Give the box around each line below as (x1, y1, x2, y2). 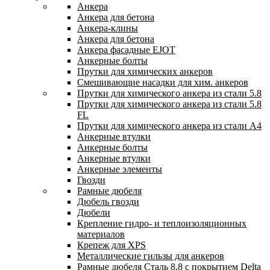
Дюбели (77, 207, 110, 218)
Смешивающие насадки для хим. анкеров (77, 77, 248, 87)
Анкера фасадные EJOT (77, 45, 175, 55)
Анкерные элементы (77, 164, 162, 174)
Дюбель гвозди (77, 196, 139, 207)
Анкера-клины (77, 23, 138, 33)
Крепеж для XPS (77, 240, 146, 250)
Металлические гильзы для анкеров (77, 251, 224, 261)
